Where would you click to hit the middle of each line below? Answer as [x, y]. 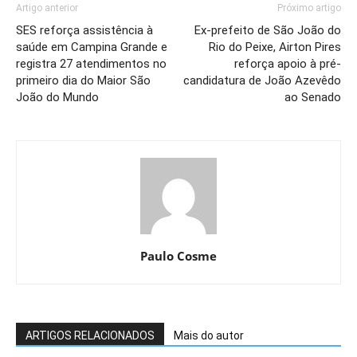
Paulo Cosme [178, 255]
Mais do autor [209, 335]
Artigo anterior [47, 8]
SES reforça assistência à [84, 30]
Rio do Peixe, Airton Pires [275, 47]
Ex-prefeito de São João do [268, 30]
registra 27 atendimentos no [91, 63]
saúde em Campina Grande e [92, 47]
